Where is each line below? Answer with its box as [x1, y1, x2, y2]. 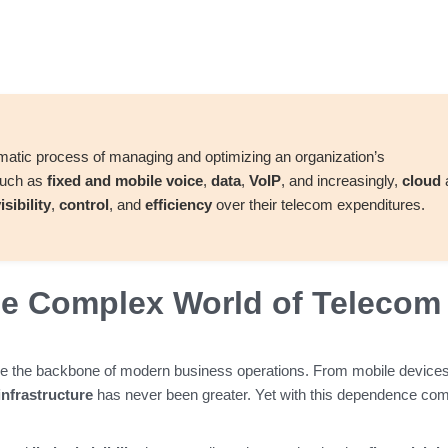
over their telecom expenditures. [212, 195, 425, 213]
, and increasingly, [281, 171, 402, 189]
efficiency [145, 195, 212, 213]
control [59, 195, 109, 213]
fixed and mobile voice [47, 171, 203, 189]
